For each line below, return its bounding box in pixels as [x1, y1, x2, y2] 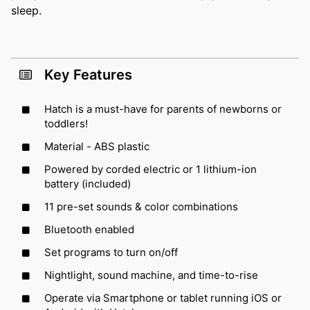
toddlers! [44, 116, 88, 130]
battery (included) [44, 176, 131, 190]
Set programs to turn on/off [44, 245, 178, 259]
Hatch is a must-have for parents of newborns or [44, 102, 282, 116]
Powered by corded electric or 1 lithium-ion [44, 162, 257, 176]
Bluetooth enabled [44, 222, 134, 236]
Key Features [44, 66, 132, 83]
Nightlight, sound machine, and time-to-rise [44, 268, 258, 282]
